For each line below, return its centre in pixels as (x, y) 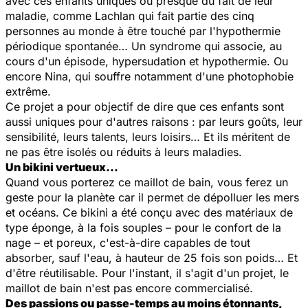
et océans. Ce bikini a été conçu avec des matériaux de (149, 212)
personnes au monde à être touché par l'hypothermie (143, 31)
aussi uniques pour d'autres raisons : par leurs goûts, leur (154, 121)
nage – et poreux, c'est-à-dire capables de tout (128, 242)
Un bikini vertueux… (62, 167)
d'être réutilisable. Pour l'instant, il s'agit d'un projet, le (147, 273)
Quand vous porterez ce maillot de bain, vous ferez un (147, 182)
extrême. (30, 91)
